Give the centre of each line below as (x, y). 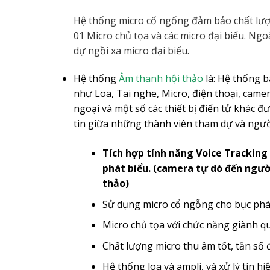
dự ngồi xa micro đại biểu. (131, 51)
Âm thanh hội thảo (161, 79)
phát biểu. (127, 168)
